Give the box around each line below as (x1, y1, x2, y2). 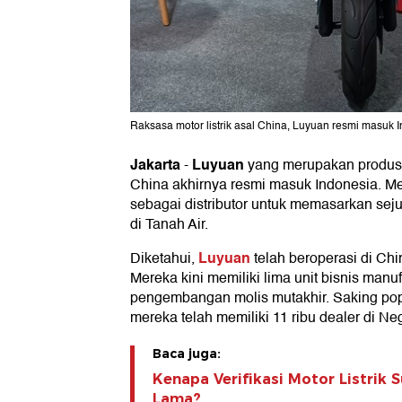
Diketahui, (130, 247, 198, 271)
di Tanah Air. (130, 213, 208, 237)
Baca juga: (153, 345, 221, 363)
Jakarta (130, 153, 180, 178)
